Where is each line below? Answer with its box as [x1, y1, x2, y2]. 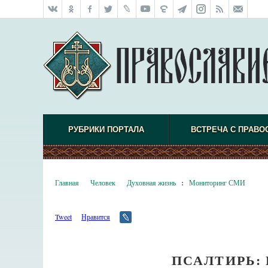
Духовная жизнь [127, 178, 176, 187]
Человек [90, 178, 115, 187]
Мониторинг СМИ [189, 178, 245, 187]
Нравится [81, 212, 110, 221]
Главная [55, 178, 79, 187]
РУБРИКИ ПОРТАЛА [68, 125, 144, 134]
